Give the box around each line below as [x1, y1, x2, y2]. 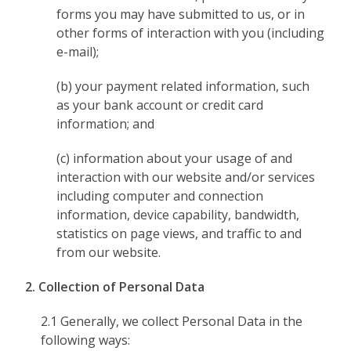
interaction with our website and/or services [56, 168, 316, 186]
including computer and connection [56, 187, 264, 204]
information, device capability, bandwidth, [56, 206, 300, 223]
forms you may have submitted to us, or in [56, 5, 306, 23]
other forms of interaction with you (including [56, 24, 325, 42]
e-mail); [56, 43, 100, 60]
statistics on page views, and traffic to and [56, 225, 302, 242]
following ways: [41, 331, 131, 349]
